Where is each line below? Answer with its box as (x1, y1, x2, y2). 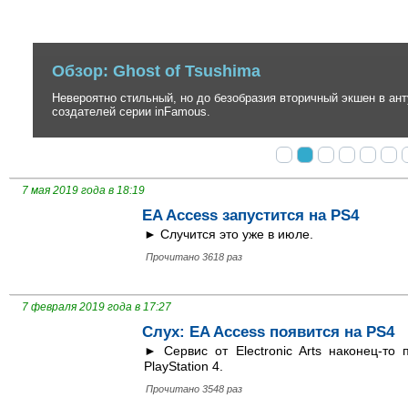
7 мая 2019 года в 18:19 (22, 184, 145, 198)
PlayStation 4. (144, 359, 223, 374)
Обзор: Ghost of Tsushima (48, 31, 244, 49)
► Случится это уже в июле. (144, 227, 313, 242)
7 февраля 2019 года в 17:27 (22, 301, 171, 314)
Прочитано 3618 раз (146, 251, 242, 263)
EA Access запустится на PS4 (142, 207, 359, 225)
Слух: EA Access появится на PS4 (142, 323, 394, 342)
